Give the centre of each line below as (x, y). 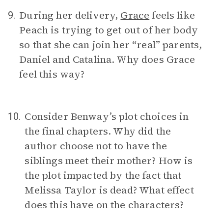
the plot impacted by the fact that (103, 175)
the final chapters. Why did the (98, 131)
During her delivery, (70, 15)
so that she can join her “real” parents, (111, 45)
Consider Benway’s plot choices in (107, 116)
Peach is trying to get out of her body (109, 30)
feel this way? (52, 74)
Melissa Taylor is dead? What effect (109, 190)
